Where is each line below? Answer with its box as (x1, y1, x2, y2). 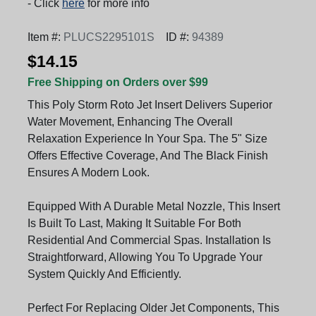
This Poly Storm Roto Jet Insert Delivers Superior (28, 98, 272, 111)
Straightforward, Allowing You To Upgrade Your (28, 250, 262, 263)
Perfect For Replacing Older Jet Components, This (28, 301, 279, 314)
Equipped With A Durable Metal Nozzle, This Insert (28, 200, 280, 212)
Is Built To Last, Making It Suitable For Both (28, 217, 241, 229)
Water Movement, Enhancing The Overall (28, 115, 233, 128)
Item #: (28, 30, 63, 43)
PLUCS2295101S (63, 30, 154, 43)
